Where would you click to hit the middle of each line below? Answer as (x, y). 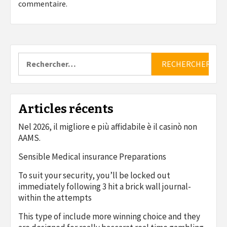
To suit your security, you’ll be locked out (94, 175)
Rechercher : (41, 57)
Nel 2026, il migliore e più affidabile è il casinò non (108, 126)
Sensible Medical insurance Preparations (92, 156)
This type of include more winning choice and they (109, 216)
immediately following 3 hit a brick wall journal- (105, 186)
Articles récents (66, 109)
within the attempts (55, 197)
